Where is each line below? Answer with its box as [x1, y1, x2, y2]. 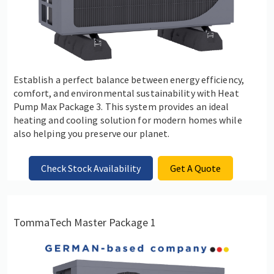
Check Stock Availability [40, 161, 141, 174]
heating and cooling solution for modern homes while [13, 114, 242, 127]
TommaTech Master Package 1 [13, 215, 156, 229]
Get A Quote [170, 161, 221, 174]
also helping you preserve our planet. [13, 127, 170, 140]
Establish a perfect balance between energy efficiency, [13, 73, 244, 86]
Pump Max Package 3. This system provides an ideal [13, 100, 229, 113]
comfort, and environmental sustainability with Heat [13, 87, 239, 100]
